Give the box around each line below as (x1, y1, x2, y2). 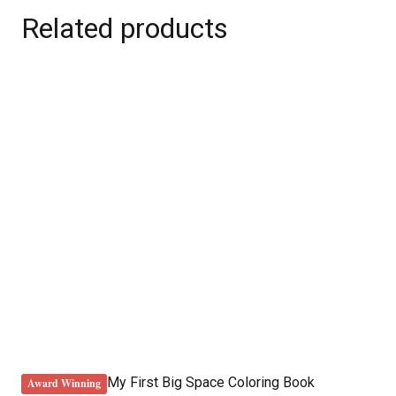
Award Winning (27, 376, 102, 392)
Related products (21, 11, 228, 46)
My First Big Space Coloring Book (107, 374, 316, 392)
